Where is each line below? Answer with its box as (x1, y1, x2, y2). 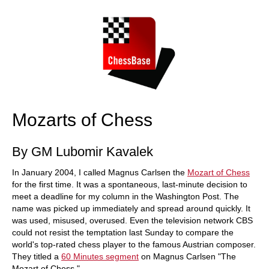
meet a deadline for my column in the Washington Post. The (12, 191, 239, 201)
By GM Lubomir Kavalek (12, 144, 153, 159)
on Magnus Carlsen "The (139, 251, 236, 261)
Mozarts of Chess (12, 109, 153, 130)
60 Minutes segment (61, 251, 139, 261)
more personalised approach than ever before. (18, 6, 175, 14)
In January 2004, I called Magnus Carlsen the (12, 167, 187, 177)
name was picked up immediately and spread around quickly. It (12, 203, 250, 213)
